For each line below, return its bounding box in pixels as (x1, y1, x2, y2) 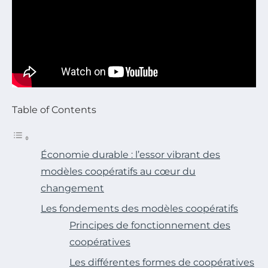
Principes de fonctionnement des (69, 220, 230, 232)
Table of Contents (12, 104, 96, 116)
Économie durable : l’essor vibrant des (41, 149, 220, 161)
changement (41, 182, 104, 194)
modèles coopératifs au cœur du (41, 166, 196, 178)
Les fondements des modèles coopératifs (41, 203, 238, 215)
